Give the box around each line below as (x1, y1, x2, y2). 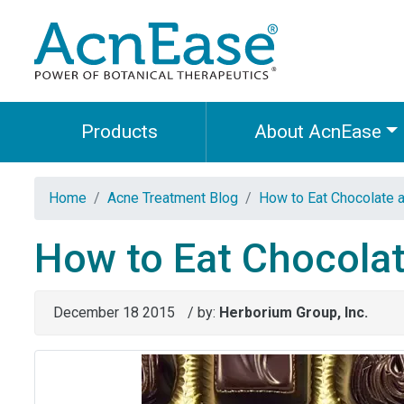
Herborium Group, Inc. (218, 304, 368, 322)
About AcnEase (253, 121, 381, 143)
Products (81, 121, 159, 143)
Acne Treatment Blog (106, 189, 238, 207)
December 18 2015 (52, 304, 175, 322)
